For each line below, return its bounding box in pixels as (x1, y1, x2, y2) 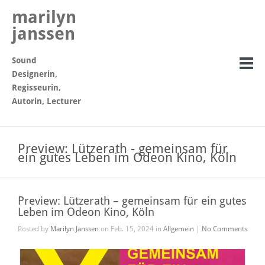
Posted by (18, 225, 50, 233)
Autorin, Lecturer (12, 96, 81, 106)
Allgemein (163, 225, 194, 233)
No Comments (202, 225, 247, 233)
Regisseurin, (12, 83, 61, 92)
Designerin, (12, 69, 57, 79)
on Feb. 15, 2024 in (99, 225, 163, 233)
